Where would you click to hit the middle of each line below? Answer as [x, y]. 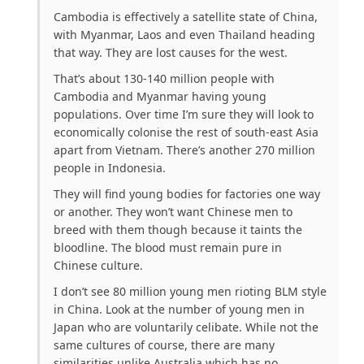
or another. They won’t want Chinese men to [173, 211]
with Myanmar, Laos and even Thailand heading [184, 34]
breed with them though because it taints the [178, 229]
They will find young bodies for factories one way [187, 193]
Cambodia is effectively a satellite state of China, [186, 16]
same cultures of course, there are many [164, 344]
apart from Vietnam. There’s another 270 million [184, 149]
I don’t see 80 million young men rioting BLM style [190, 291]
